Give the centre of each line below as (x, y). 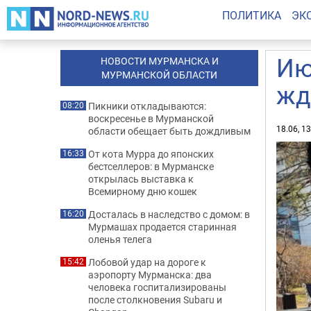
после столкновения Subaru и (155, 300)
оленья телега (120, 239)
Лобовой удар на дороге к (147, 262)
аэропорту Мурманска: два (150, 275)
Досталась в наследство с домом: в (169, 214)
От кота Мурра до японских (151, 154)
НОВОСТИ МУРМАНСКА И (159, 61)
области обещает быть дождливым (169, 131)
